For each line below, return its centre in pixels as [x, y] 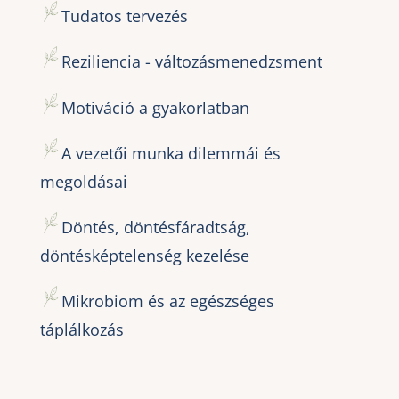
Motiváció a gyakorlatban [155, 107]
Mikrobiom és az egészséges [167, 301]
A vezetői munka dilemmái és [171, 153]
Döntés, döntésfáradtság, [155, 227]
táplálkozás [81, 329]
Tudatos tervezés [124, 16]
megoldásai [83, 181]
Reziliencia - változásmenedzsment [191, 61]
